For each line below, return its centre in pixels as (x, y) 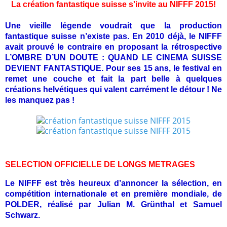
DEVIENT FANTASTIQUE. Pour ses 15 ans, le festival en (113, 68)
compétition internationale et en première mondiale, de (113, 194)
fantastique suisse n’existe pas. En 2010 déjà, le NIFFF (113, 36)
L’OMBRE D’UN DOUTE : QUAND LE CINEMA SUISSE (113, 57)
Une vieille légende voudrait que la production (113, 25)
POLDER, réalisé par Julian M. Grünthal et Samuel (113, 204)
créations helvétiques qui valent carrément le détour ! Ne (113, 89)
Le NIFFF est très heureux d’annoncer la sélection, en (113, 183)
